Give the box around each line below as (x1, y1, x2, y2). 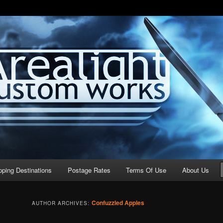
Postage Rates (67, 165, 111, 175)
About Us (182, 165, 209, 175)
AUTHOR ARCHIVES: (32, 200, 92, 207)
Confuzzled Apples (92, 198, 144, 208)
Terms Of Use (126, 165, 167, 175)
